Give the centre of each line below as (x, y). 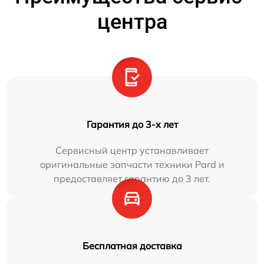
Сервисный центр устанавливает (132, 151)
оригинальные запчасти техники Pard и (132, 165)
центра (132, 22)
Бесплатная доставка (132, 246)
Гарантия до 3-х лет (132, 125)
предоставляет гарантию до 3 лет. (132, 179)
